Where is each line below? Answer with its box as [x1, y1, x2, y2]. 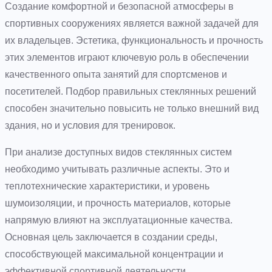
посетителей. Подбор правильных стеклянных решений [5, 86, 256, 97]
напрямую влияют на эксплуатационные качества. [5, 214, 233, 225]
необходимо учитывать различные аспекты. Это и [5, 163, 229, 174]
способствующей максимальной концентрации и [5, 248, 223, 259]
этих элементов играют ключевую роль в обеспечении [5, 52, 249, 63]
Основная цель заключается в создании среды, [5, 231, 217, 242]
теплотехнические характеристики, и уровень [5, 180, 209, 191]
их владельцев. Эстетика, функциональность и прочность [5, 35, 263, 46]
